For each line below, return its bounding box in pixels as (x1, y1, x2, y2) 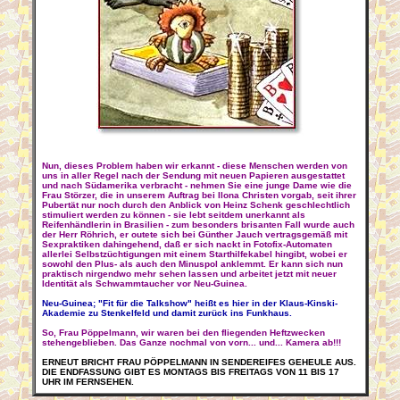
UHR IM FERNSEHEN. (41, 377, 134, 387)
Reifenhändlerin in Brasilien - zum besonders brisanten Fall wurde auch (41, 220, 354, 229)
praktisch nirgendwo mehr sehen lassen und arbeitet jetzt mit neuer (41, 269, 337, 279)
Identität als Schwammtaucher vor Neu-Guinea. (41, 279, 247, 288)
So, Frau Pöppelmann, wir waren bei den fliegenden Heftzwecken (41, 328, 325, 337)
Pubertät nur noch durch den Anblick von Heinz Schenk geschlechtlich (41, 200, 350, 210)
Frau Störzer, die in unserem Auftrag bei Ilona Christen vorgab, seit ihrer (41, 190, 356, 200)
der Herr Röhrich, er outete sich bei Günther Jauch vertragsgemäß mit (41, 229, 347, 239)
